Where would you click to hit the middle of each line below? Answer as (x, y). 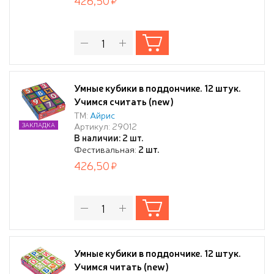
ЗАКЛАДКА (39, 124)
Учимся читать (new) (121, 266)
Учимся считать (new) (124, 101)
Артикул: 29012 (106, 126)
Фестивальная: (106, 149)
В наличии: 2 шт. (109, 137)
